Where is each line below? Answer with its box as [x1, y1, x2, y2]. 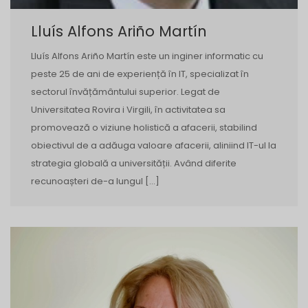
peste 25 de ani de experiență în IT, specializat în [31, 67, 249, 80]
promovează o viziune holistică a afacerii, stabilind [31, 120, 257, 134]
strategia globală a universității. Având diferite [31, 156, 236, 170]
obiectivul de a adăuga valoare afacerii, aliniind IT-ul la [31, 138, 276, 152]
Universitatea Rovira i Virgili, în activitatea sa [31, 102, 225, 116]
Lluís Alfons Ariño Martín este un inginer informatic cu [31, 49, 263, 63]
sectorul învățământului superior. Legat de [31, 85, 220, 98]
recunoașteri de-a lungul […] [31, 174, 159, 188]
